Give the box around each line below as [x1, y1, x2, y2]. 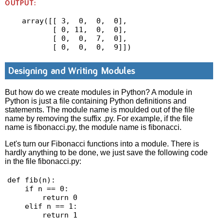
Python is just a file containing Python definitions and [5, 96, 187, 105]
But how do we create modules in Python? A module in [5, 88, 193, 96]
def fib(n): [7, 176, 55, 185]
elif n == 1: [7, 202, 25, 211]
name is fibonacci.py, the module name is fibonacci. [5, 123, 182, 131]
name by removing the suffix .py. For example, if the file [5, 114, 193, 123]
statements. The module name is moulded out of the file [5, 105, 195, 114]
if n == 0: [7, 184, 25, 194]
